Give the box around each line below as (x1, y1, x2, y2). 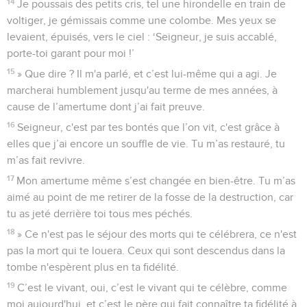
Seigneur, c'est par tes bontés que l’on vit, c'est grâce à (17, 121, 280, 133)
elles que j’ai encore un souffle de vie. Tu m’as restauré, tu (7, 138, 285, 149)
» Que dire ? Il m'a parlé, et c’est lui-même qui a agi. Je (17, 68, 278, 79)
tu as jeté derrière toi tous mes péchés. (7, 208, 193, 219)
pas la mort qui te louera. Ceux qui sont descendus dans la (7, 245, 285, 256)
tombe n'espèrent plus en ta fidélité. (7, 261, 179, 273)
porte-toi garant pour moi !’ (7, 47, 134, 59)
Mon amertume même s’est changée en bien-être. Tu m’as (16, 175, 296, 186)
